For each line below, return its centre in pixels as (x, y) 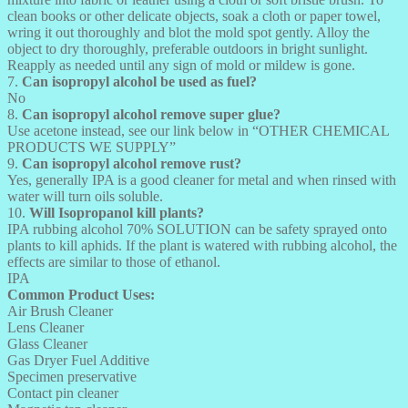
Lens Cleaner (46, 327)
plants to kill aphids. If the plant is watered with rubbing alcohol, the (202, 245)
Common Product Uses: (81, 294)
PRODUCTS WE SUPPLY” (92, 147)
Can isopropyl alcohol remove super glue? (151, 114)
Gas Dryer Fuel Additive (78, 360)
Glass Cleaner (47, 343)
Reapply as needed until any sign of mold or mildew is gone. (181, 65)
